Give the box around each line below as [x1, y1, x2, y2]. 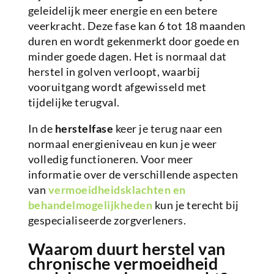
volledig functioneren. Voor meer [28, 152, 193, 166]
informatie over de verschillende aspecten [28, 168, 239, 182]
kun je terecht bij [152, 198, 239, 212]
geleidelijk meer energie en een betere [28, 4, 218, 18]
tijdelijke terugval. [28, 95, 120, 109]
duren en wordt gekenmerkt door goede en [28, 34, 240, 48]
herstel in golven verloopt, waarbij [28, 65, 201, 79]
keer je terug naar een [113, 122, 223, 136]
